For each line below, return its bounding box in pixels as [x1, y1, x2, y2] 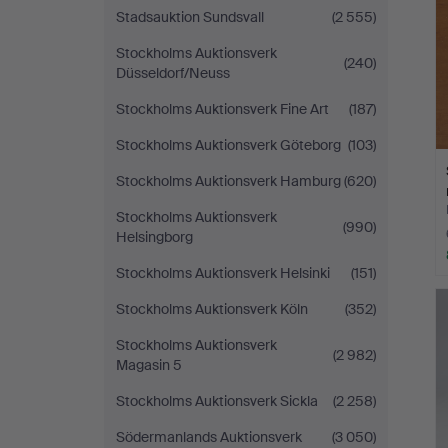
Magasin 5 [116, 356, 182, 374]
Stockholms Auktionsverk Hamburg [116, 172, 341, 190]
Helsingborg [116, 228, 193, 246]
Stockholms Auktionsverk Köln [116, 300, 308, 318]
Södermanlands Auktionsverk [116, 428, 302, 446]
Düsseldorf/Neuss [116, 64, 230, 82]
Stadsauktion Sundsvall [116, 8, 264, 26]
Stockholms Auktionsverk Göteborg [116, 136, 341, 154]
